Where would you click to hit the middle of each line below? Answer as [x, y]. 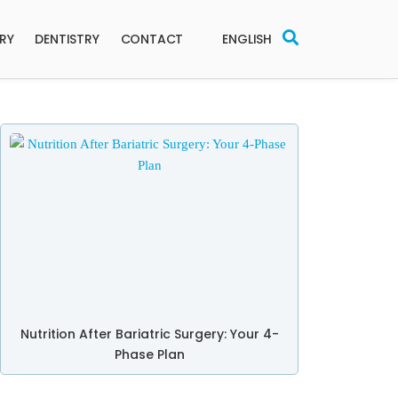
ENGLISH [247, 39]
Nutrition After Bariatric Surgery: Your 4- [149, 334]
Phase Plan [149, 354]
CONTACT [152, 39]
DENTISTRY [67, 39]
